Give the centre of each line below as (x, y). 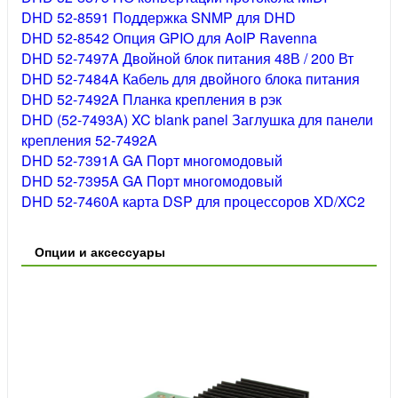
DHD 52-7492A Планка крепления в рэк (151, 99)
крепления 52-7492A (89, 139)
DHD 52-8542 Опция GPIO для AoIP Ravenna (169, 37)
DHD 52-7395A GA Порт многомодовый (152, 180)
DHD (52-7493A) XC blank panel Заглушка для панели (197, 119)
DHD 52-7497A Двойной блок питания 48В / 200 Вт (187, 58)
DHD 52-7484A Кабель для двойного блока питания (191, 78)
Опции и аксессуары (100, 251)
